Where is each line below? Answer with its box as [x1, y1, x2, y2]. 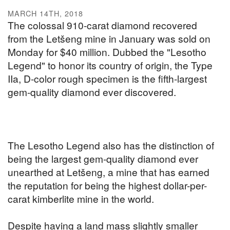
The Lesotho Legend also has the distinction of [8, 138, 214, 152]
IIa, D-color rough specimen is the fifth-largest [8, 71, 207, 86]
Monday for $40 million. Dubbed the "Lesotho [8, 45, 206, 59]
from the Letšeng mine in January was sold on [8, 31, 210, 46]
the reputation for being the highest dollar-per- [8, 178, 207, 193]
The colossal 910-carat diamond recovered [8, 18, 197, 32]
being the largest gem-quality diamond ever [8, 151, 198, 166]
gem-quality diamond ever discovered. [8, 85, 176, 99]
